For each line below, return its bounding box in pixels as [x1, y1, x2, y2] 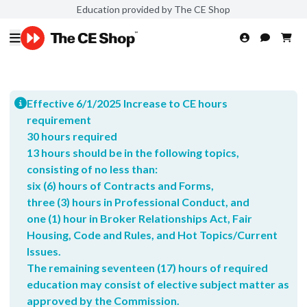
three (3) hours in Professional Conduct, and [27, 195, 249, 208]
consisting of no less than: [27, 162, 158, 175]
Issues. [27, 245, 61, 258]
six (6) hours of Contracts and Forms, [27, 179, 214, 192]
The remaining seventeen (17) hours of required [27, 261, 268, 274]
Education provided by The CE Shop [77, 3, 230, 15]
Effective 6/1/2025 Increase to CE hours [27, 97, 228, 110]
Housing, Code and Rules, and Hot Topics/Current [27, 228, 278, 241]
